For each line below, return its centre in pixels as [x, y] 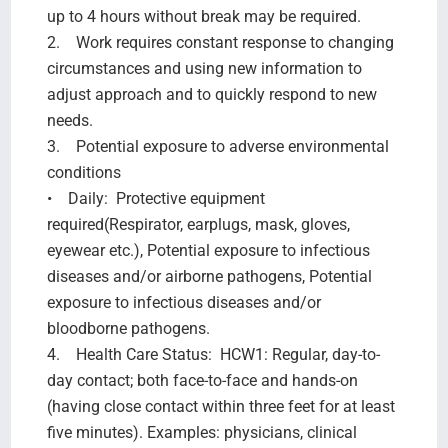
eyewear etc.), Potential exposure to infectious [208, 250]
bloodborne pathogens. [128, 328]
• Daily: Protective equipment [155, 198]
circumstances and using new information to [204, 68]
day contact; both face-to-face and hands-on [202, 380]
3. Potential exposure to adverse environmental [217, 146]
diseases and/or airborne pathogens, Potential [209, 276]
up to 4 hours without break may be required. [205, 16]
